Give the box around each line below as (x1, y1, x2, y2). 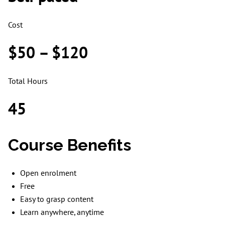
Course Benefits (8, 136, 131, 154)
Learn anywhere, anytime (20, 208, 104, 217)
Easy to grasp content (20, 195, 93, 204)
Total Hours (8, 77, 48, 86)
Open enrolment (20, 169, 76, 178)
